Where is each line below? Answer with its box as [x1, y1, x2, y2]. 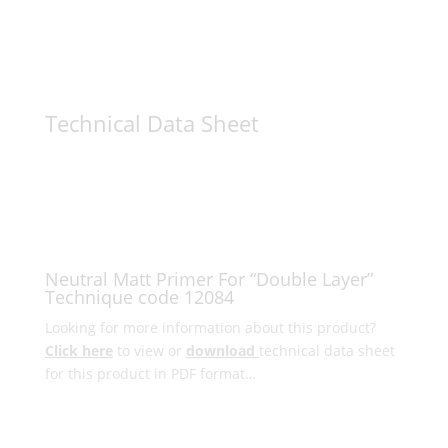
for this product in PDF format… [44, 364, 256, 383]
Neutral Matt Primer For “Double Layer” [44, 267, 373, 291]
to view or [112, 341, 186, 360]
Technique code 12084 [44, 285, 234, 309]
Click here [44, 341, 113, 360]
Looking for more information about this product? [44, 318, 376, 337]
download [185, 341, 255, 360]
